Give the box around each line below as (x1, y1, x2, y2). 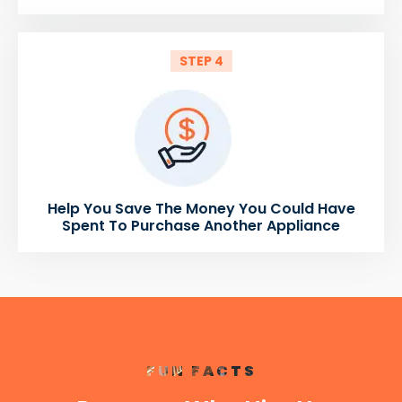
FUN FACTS (145, 360, 257, 381)
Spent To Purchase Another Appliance (62, 214, 340, 236)
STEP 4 (179, 51, 223, 70)
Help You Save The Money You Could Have (47, 197, 355, 219)
